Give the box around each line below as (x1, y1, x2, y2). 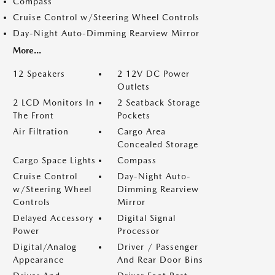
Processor (117, 226, 160, 236)
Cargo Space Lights (13, 155, 96, 165)
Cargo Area (117, 126, 166, 136)
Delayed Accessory (13, 213, 93, 223)
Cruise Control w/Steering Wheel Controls (13, 12, 199, 22)
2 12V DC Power (117, 69, 190, 79)
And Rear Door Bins (117, 255, 203, 265)
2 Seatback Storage (117, 98, 200, 107)
